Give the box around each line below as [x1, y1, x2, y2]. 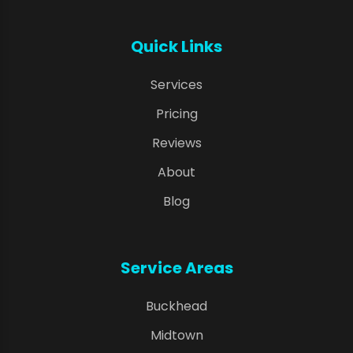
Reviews [151, 134, 202, 153]
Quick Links [131, 35, 222, 58]
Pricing [155, 105, 198, 124]
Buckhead [146, 297, 207, 316]
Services [150, 76, 203, 95]
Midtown [150, 326, 203, 345]
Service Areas [120, 257, 233, 280]
